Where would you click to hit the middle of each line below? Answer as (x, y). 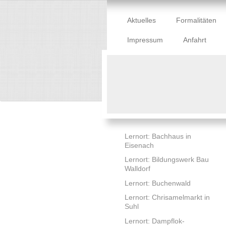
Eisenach (139, 145)
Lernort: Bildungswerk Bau (167, 160)
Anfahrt (195, 40)
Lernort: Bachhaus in (158, 136)
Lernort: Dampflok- (155, 221)
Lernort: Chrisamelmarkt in (167, 197)
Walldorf (137, 169)
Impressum (145, 40)
